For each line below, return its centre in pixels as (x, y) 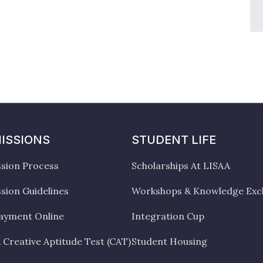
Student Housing (169, 241)
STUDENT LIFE (174, 140)
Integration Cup (168, 216)
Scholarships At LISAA (181, 166)
